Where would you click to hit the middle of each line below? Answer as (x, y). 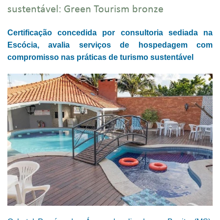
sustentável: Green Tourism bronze (85, 10)
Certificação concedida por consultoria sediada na (110, 33)
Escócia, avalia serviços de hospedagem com (110, 45)
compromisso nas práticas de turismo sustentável (100, 57)
